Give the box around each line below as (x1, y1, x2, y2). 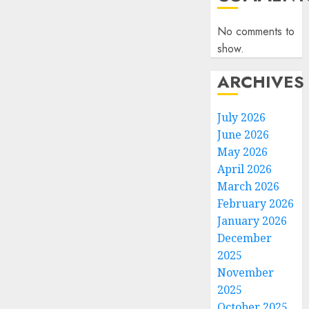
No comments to (217, 23, 295, 40)
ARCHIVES (217, 70, 305, 94)
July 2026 (217, 110, 266, 126)
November (217, 265, 275, 281)
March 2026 (217, 179, 280, 195)
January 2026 (217, 213, 288, 229)
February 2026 (217, 196, 295, 212)
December (217, 230, 272, 246)
